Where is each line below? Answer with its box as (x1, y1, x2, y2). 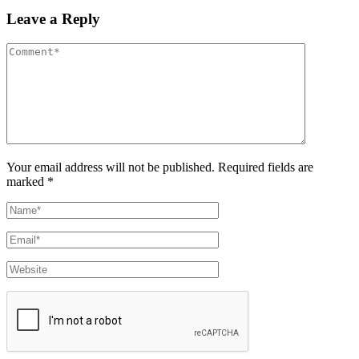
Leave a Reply (6, 10, 100, 27)
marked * (6, 174, 54, 188)
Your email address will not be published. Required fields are (6, 159, 313, 174)
